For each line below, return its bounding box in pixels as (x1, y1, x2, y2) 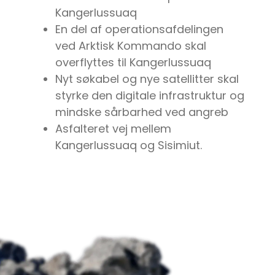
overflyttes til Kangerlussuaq (55, 55, 211, 71)
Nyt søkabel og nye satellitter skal (55, 71, 239, 87)
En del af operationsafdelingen (55, 21, 223, 37)
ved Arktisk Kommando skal (55, 38, 206, 54)
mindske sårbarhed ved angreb (55, 104, 228, 120)
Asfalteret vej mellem (55, 121, 171, 137)
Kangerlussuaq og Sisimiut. (55, 137, 202, 153)
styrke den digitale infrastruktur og (55, 88, 244, 104)
